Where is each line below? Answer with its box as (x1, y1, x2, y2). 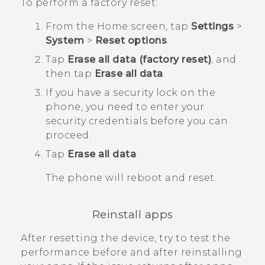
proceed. (46, 130, 91, 141)
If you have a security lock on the (46, 87, 215, 99)
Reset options (95, 35, 167, 47)
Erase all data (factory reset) (67, 54, 211, 66)
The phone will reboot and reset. (46, 172, 216, 184)
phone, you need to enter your (46, 101, 205, 113)
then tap (46, 68, 95, 80)
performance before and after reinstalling (21, 247, 243, 258)
